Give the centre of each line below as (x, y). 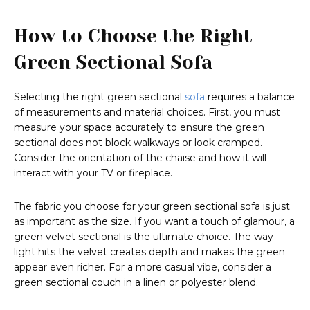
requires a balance (250, 97)
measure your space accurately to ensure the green (139, 128)
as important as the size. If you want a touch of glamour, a (154, 222)
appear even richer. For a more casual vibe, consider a (143, 267)
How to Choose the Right (133, 36)
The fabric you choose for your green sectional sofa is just (152, 207)
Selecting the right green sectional (99, 97)
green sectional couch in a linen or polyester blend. (136, 283)
